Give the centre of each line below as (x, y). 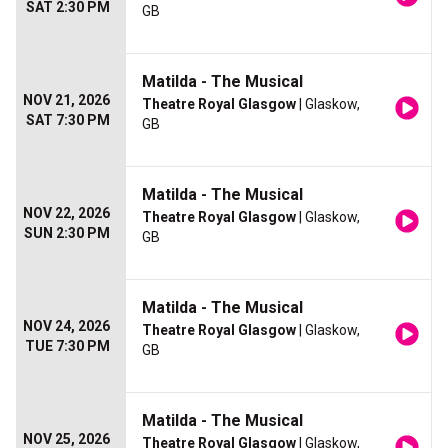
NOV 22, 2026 (66, 213)
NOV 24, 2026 (66, 326)
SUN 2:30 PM (67, 233)
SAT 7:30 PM (68, 120)
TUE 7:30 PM (67, 346)
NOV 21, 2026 (66, 100)
